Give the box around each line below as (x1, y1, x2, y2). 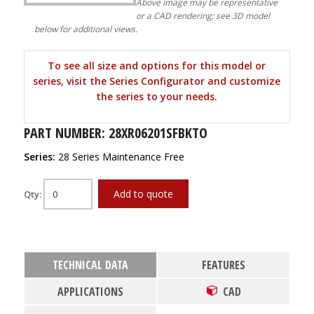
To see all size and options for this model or (48, 59, 266, 72)
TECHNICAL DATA (52, 257, 128, 273)
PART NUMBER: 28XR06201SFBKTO (23, 123, 207, 142)
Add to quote (113, 187, 173, 200)
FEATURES (202, 257, 246, 273)
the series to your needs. (96, 90, 218, 103)
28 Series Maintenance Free (57, 150, 184, 163)
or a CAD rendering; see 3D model (135, 10, 270, 22)
